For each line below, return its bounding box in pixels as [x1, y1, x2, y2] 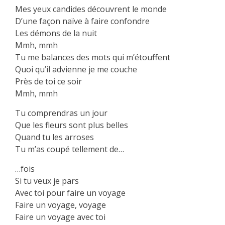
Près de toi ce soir [15, 76, 82, 87]
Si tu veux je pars [15, 175, 79, 187]
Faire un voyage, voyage [15, 199, 106, 211]
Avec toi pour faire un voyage [15, 187, 126, 199]
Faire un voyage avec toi [15, 211, 105, 223]
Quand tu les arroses [15, 132, 94, 143]
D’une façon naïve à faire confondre [15, 16, 150, 27]
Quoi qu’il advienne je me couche [15, 64, 137, 75]
